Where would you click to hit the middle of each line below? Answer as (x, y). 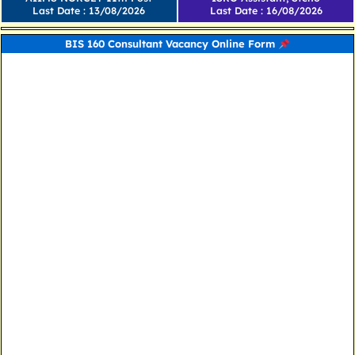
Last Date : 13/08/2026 (89, 11)
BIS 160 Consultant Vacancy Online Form (172, 44)
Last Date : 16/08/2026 (266, 11)
